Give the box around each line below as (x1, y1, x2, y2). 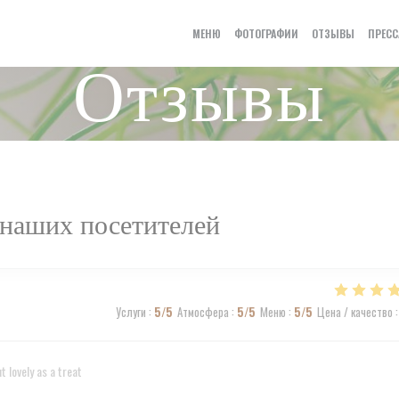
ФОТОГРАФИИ (234, 26, 298, 41)
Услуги (115, 303, 146, 321)
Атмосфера (176, 303, 229, 321)
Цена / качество (316, 303, 393, 321)
